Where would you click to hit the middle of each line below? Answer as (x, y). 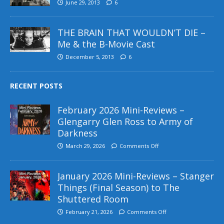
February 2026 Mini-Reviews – (121, 110)
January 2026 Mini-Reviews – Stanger (136, 176)
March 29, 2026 (85, 145)
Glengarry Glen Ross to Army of (125, 121)
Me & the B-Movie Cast (106, 44)
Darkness (77, 133)
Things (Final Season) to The (118, 187)
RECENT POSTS (36, 85)
